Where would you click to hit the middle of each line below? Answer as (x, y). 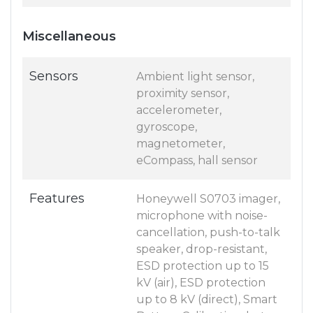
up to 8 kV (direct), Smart (207, 300)
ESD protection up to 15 (203, 266)
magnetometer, (181, 144)
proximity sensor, (183, 94)
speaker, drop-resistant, (202, 249)
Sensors (54, 77)
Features (57, 199)
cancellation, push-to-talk (208, 233)
